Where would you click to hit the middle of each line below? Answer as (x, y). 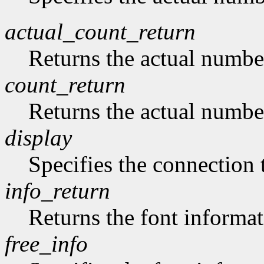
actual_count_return (100, 32)
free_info (46, 244)
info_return (57, 191)
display (38, 138)
